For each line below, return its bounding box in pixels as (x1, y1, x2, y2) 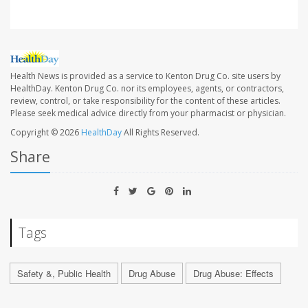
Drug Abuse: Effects (193, 267, 274, 280)
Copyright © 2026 (10, 126, 81, 139)
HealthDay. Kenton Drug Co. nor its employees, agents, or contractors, (10, 82, 284, 95)
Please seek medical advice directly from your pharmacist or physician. (10, 107, 286, 120)
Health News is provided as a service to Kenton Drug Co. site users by (10, 70, 280, 82)
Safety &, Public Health (17, 267, 111, 280)
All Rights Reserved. (122, 126, 199, 139)
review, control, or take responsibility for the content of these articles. (10, 95, 280, 107)
